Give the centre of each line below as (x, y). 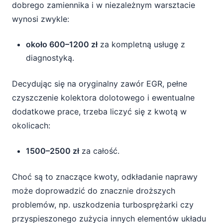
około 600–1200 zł (62, 44)
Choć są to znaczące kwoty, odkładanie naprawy (105, 177)
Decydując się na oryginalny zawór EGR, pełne (100, 84)
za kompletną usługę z (141, 44)
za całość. (99, 151)
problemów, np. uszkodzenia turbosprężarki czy (103, 205)
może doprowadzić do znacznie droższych (94, 191)
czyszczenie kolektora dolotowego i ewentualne (103, 98)
